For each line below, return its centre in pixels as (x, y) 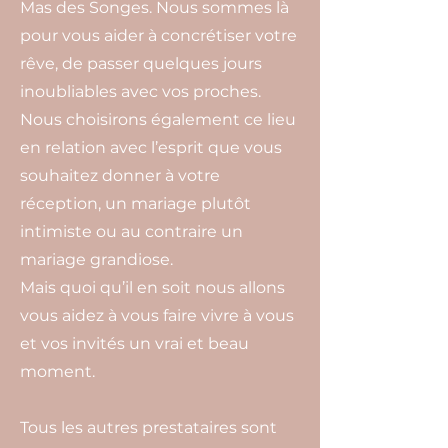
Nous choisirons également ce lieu (158, 119)
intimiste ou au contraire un (131, 231)
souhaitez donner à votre (120, 175)
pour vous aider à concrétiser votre (158, 35)
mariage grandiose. (96, 259)
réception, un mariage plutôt (135, 203)
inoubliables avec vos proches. (140, 91)
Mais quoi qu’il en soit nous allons (152, 287)
